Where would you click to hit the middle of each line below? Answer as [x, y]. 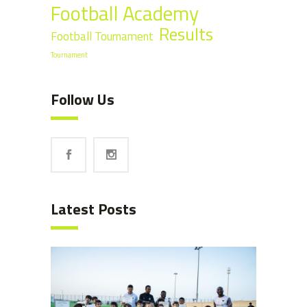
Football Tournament [102, 36]
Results [186, 34]
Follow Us [83, 99]
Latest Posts [94, 209]
